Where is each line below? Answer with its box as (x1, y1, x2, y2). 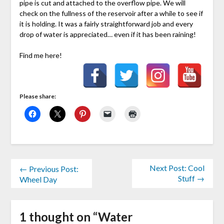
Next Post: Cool (149, 163, 205, 173)
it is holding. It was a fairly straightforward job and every (19, 19, 193, 28)
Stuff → (178, 173, 205, 183)
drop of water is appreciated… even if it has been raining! (19, 30, 196, 39)
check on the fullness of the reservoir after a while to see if (19, 9, 203, 18)
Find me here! (19, 51, 62, 60)
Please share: (19, 92, 56, 100)
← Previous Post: (19, 164, 78, 174)
